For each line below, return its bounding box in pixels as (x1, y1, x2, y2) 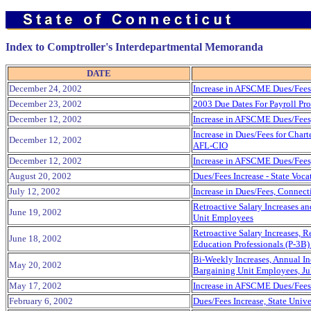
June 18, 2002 (9, 233, 62, 244)
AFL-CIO (193, 140, 228, 151)
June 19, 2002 (9, 207, 62, 217)
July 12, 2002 (9, 186, 60, 196)
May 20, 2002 (9, 260, 62, 270)
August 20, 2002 (9, 171, 72, 181)
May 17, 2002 (9, 280, 62, 291)
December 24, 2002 (9, 83, 82, 94)
